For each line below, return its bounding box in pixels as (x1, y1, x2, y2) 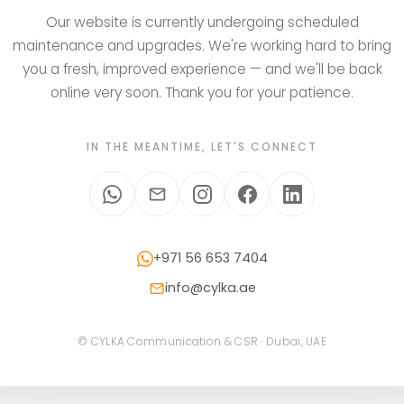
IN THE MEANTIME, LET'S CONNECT (87, 139, 317, 155)
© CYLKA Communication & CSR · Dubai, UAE (78, 334, 326, 350)
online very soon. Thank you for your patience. (50, 83, 353, 103)
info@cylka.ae (164, 279, 256, 298)
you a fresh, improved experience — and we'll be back (22, 60, 382, 79)
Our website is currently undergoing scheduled (45, 13, 359, 32)
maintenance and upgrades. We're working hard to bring (13, 36, 391, 56)
